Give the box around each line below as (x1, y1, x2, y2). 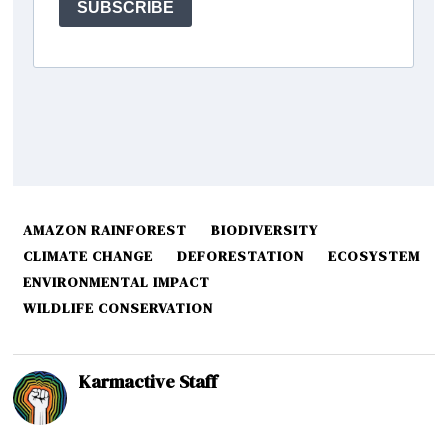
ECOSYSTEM (328, 245, 421, 266)
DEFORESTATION (177, 245, 305, 266)
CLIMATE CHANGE (23, 245, 154, 266)
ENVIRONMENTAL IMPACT (23, 271, 211, 292)
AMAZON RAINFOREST (23, 219, 188, 240)
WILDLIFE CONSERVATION (23, 297, 214, 318)
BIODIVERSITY (211, 219, 319, 240)
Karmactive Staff (79, 368, 218, 394)
